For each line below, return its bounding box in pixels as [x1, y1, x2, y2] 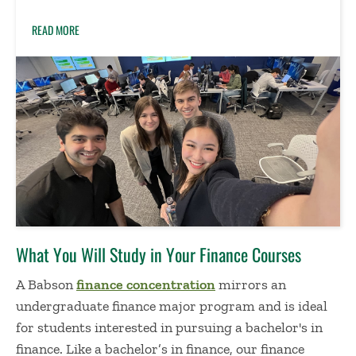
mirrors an [215, 276, 286, 294]
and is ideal [258, 297, 327, 315]
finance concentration [76, 276, 215, 294]
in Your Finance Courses [150, 242, 301, 268]
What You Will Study [16, 242, 150, 268]
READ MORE [32, 21, 79, 39]
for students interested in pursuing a [16, 319, 246, 337]
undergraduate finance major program [16, 297, 258, 315]
